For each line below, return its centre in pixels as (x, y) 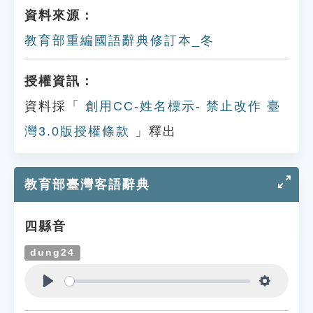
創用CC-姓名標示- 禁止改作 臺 (181, 106)
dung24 (53, 253)
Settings (287, 298)
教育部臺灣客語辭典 (87, 184)
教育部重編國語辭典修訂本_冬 (119, 41)
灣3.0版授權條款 (77, 131)
